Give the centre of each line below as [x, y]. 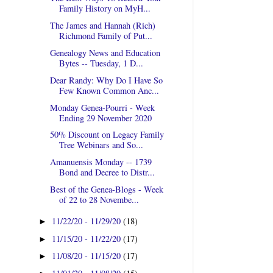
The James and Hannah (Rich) [102, 26]
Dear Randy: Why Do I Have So [106, 80]
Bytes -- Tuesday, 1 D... [101, 63]
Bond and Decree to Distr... [107, 172]
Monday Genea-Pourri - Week [102, 107]
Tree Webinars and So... [101, 145]
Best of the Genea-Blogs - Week [106, 189]
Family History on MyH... [105, 9]
